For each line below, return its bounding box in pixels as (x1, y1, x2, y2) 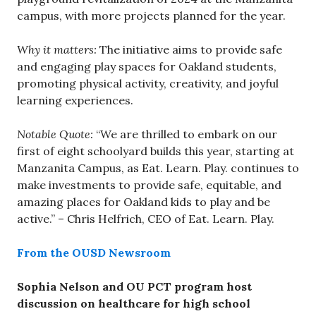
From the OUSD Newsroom (17, 245, 171, 260)
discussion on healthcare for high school (17, 296, 250, 311)
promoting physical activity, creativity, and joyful (17, 76, 279, 91)
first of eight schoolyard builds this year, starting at (17, 144, 294, 159)
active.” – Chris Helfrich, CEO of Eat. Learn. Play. (17, 212, 274, 226)
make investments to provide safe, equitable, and (17, 178, 281, 193)
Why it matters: (17, 42, 99, 57)
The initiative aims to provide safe (99, 42, 282, 57)
